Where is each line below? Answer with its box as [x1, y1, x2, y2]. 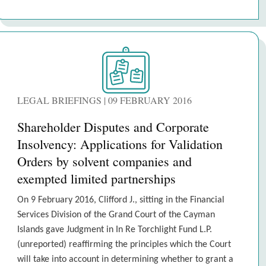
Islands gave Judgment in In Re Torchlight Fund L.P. [17, 225, 212, 235]
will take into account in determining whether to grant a [17, 255, 233, 264]
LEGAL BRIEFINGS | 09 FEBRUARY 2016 [17, 94, 192, 106]
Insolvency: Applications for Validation [17, 135, 223, 153]
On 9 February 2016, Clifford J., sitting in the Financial [17, 195, 224, 205]
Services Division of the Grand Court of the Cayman [17, 210, 215, 220]
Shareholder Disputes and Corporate [17, 118, 209, 135]
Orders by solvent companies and [17, 153, 192, 170]
